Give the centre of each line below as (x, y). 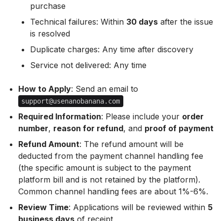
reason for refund (88, 128)
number (33, 128)
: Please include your (141, 116)
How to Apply (44, 89)
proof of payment (179, 128)
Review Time (43, 207)
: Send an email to (104, 89)
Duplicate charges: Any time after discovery (111, 49)
